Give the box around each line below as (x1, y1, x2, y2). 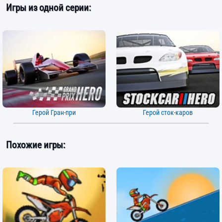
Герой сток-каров (143, 108, 193, 117)
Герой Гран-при (32, 108, 76, 117)
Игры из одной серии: (6, 1, 91, 13)
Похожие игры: (6, 139, 65, 151)
